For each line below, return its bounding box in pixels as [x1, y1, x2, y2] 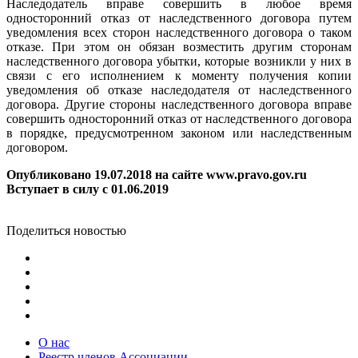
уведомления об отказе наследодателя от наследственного [6, 82, 352, 97]
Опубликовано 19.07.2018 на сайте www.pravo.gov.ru [6, 167, 307, 181]
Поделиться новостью [6, 223, 126, 237]
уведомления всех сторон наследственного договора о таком [6, 25, 352, 39]
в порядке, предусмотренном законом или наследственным [6, 125, 352, 140]
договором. [6, 140, 68, 154]
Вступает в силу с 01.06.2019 [6, 181, 169, 196]
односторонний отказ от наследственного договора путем [6, 10, 352, 25]
